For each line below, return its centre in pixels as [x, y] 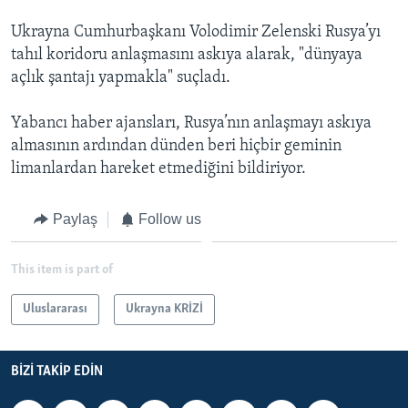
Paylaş [75, 219]
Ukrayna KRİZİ [164, 309]
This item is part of [62, 270]
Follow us [170, 219]
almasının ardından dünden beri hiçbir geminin [176, 146]
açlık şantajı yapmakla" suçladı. [121, 77]
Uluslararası [55, 309]
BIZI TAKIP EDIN [57, 372]
